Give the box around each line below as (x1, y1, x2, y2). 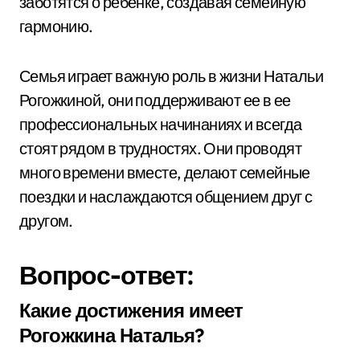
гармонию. (19, 16, 93, 36)
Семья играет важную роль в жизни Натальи (19, 66, 323, 86)
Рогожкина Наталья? (19, 323, 205, 347)
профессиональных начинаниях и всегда (19, 114, 302, 134)
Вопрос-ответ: (19, 259, 194, 291)
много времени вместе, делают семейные (19, 162, 310, 182)
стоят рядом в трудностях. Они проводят (19, 138, 302, 158)
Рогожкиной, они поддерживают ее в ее (19, 90, 291, 110)
